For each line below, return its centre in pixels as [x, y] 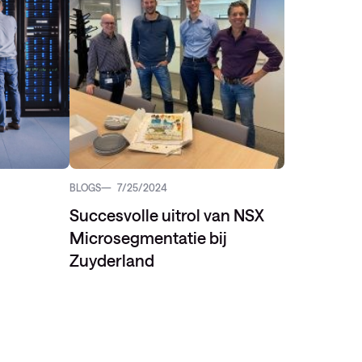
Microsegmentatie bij [148, 238]
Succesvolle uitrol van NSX [167, 215]
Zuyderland [112, 260]
